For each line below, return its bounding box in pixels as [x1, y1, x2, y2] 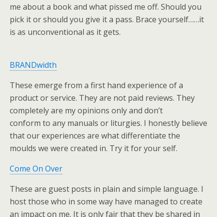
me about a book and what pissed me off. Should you [10, 1, 201, 12]
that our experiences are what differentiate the [10, 130, 180, 141]
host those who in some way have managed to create [10, 196, 202, 207]
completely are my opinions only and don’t [10, 105, 163, 116]
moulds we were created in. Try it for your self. [10, 143, 177, 154]
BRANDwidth [10, 60, 57, 70]
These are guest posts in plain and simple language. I [10, 184, 203, 194]
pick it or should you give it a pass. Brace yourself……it [10, 14, 204, 25]
